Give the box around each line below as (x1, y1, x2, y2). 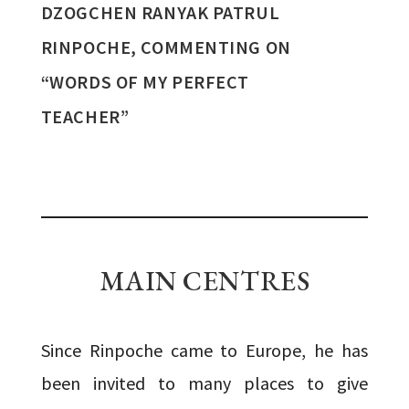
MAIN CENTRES (99, 262, 310, 299)
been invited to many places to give (40, 371, 369, 394)
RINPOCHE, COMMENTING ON (40, 35, 291, 58)
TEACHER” (40, 104, 130, 128)
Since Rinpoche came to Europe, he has (40, 338, 369, 362)
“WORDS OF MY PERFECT (40, 69, 249, 93)
